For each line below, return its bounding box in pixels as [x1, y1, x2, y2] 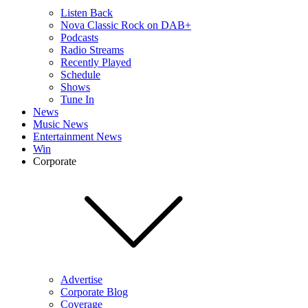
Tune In [60, 93, 94, 105]
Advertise [60, 274, 102, 285]
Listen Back [60, 7, 113, 19]
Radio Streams [60, 44, 124, 56]
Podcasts [60, 32, 98, 43]
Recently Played [60, 56, 131, 68]
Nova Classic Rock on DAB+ [60, 19, 191, 31]
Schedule [60, 69, 100, 80]
